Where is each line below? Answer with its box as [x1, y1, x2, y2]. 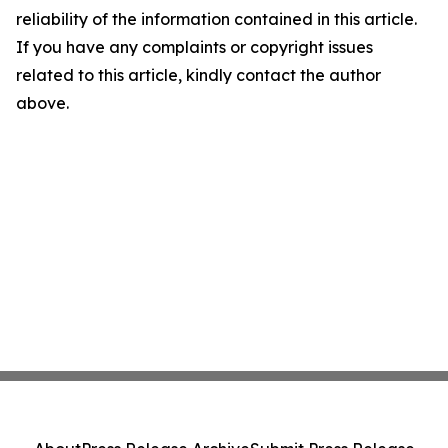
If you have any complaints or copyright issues [16, 37, 373, 57]
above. [16, 93, 69, 113]
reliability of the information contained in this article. [16, 9, 417, 29]
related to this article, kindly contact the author [16, 65, 381, 85]
